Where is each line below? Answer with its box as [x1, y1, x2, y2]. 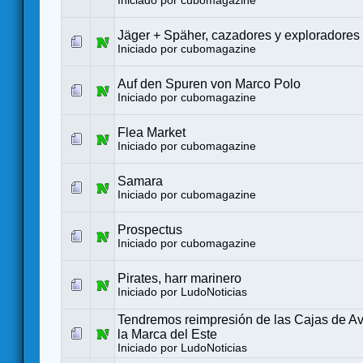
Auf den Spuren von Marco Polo [117, 77, 301, 92]
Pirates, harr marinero [117, 271, 241, 286]
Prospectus [117, 223, 182, 237]
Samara [117, 174, 163, 189]
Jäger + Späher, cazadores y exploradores [117, 28, 360, 43]
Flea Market [117, 126, 186, 140]
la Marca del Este [117, 327, 217, 342]
